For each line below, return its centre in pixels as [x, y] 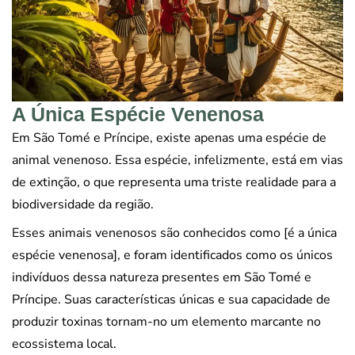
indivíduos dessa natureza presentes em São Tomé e [162, 278]
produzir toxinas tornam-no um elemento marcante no [166, 322]
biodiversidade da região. [83, 205]
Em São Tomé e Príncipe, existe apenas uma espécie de [169, 138]
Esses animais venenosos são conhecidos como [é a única [174, 233]
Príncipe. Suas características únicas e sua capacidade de [171, 300]
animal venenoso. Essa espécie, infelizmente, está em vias [177, 160]
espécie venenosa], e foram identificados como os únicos [172, 256]
